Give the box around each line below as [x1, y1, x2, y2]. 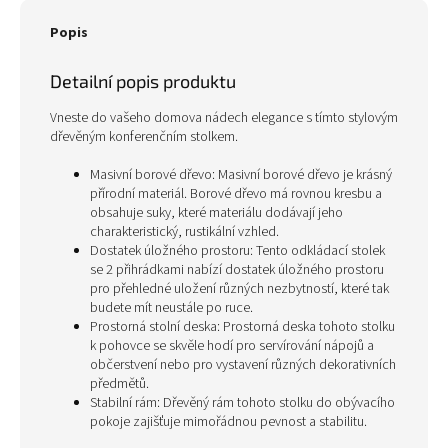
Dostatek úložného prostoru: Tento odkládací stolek [90, 241, 385, 262]
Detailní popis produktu [50, 70, 236, 93]
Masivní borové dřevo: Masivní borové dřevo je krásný [90, 165, 392, 186]
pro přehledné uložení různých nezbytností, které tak [90, 279, 389, 300]
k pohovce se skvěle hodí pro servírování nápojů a [90, 336, 374, 357]
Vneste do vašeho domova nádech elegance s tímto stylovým [50, 108, 398, 129]
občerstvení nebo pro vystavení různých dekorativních [90, 355, 396, 376]
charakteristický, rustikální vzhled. [90, 222, 279, 243]
